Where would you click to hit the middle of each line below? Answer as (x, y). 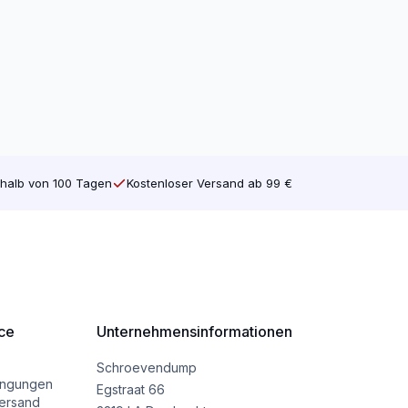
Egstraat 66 (130, 390)
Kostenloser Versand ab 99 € (209, 183)
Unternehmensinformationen (194, 332)
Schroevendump (146, 368)
